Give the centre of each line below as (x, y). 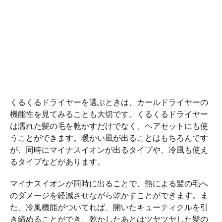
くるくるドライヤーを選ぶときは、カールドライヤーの (109, 102)
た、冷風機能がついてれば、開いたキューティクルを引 (109, 207)
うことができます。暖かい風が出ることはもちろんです (109, 138)
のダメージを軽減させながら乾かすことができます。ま (109, 195)
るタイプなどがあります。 (57, 161)
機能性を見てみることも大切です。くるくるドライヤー (109, 114)
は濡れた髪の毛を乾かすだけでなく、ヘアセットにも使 (109, 126)
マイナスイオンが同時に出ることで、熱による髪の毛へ (109, 183)
